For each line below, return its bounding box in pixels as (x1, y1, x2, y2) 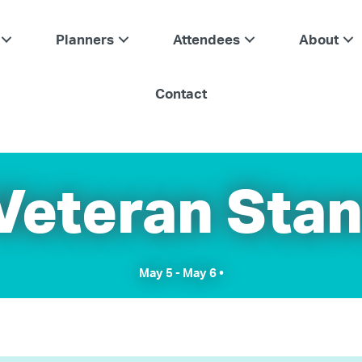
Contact (155, 85, 208, 102)
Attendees (173, 31, 241, 48)
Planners (56, 31, 115, 48)
